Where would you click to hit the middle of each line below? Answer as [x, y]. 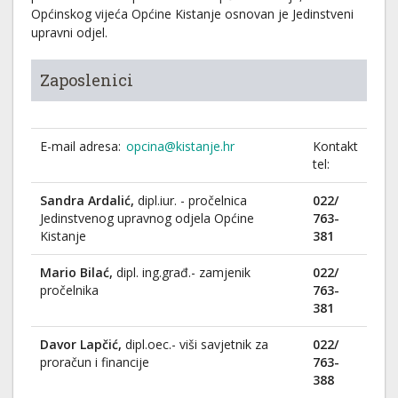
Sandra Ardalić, [89, 200]
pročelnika [69, 290]
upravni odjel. [69, 32]
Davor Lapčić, [83, 344]
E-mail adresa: [82, 146]
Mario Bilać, [78, 272]
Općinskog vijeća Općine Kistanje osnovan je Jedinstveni [192, 14]
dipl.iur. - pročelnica [192, 200]
